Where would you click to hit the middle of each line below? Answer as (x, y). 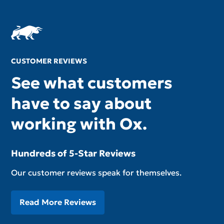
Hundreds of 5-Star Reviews (73, 153)
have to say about (81, 103)
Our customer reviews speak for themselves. (96, 172)
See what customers (92, 83)
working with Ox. (79, 124)
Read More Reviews (58, 202)
